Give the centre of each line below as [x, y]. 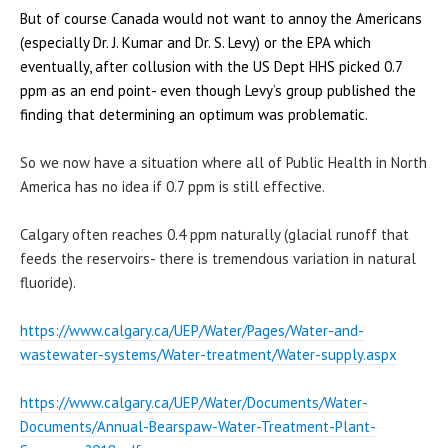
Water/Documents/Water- [286, 402]
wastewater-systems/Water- [113, 354]
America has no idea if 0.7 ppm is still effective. [172, 186]
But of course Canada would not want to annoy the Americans [221, 18]
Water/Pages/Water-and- [284, 330]
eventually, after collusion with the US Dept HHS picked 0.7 [211, 66]
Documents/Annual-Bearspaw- [119, 426]
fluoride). [48, 282]
